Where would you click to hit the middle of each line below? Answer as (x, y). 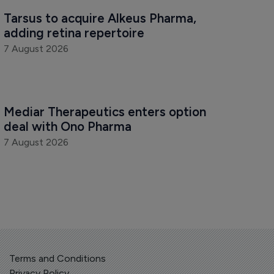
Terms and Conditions (57, 258)
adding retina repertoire (74, 33)
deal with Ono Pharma (67, 127)
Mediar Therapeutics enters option (106, 112)
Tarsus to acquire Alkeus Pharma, (101, 18)
